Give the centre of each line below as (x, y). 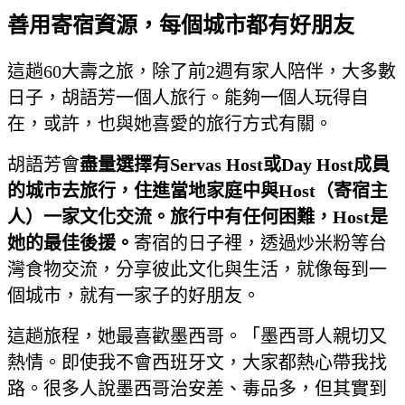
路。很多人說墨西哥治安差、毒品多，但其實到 (197, 388)
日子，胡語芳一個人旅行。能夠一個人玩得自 (188, 97)
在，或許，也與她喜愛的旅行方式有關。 (170, 123)
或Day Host (308, 164)
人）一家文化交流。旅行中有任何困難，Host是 (198, 217)
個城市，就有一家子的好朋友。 (134, 295)
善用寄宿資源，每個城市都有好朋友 (181, 25)
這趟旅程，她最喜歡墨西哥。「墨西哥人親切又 (197, 336)
